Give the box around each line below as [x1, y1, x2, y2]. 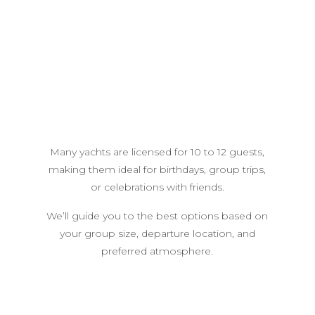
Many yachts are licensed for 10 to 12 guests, [50, 145, 265, 158]
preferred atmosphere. [101, 244, 214, 257]
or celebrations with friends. [90, 180, 224, 193]
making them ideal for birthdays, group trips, [49, 162, 266, 176]
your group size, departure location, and [59, 226, 255, 240]
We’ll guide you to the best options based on [46, 209, 269, 222]
